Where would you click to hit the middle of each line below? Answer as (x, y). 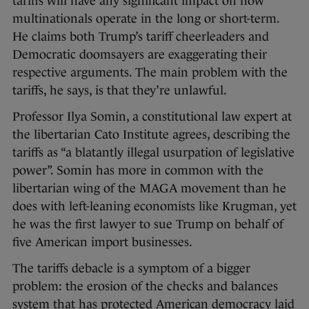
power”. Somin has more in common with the (138, 170)
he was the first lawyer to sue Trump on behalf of (148, 224)
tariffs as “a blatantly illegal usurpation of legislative (153, 152)
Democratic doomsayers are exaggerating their (140, 54)
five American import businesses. (102, 242)
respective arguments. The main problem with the (150, 72)
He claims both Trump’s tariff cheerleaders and (141, 36)
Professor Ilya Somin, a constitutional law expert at (152, 116)
